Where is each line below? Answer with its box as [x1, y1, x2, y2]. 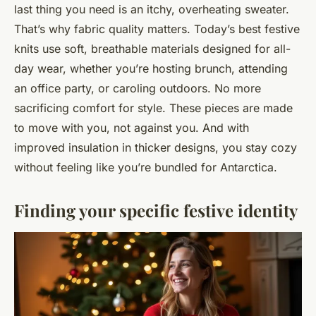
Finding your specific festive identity [14, 199, 298, 222]
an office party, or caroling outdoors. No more [14, 81, 261, 96]
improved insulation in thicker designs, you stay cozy [14, 140, 297, 155]
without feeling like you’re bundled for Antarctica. [14, 160, 277, 175]
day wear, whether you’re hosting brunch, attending [14, 61, 288, 76]
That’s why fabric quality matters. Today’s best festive [14, 22, 300, 37]
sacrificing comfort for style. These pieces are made [14, 101, 293, 116]
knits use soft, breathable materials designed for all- [14, 42, 291, 56]
